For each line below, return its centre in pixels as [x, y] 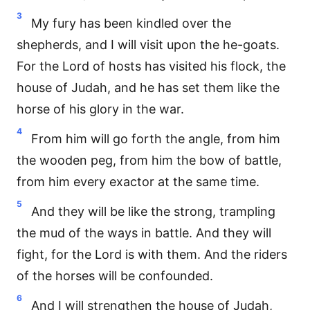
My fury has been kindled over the [131, 23]
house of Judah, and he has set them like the [148, 88]
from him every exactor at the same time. [138, 182]
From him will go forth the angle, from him [156, 139]
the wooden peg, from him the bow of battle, [149, 160]
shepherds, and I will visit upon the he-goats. [148, 45]
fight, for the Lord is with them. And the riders [152, 254]
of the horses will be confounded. [115, 276]
